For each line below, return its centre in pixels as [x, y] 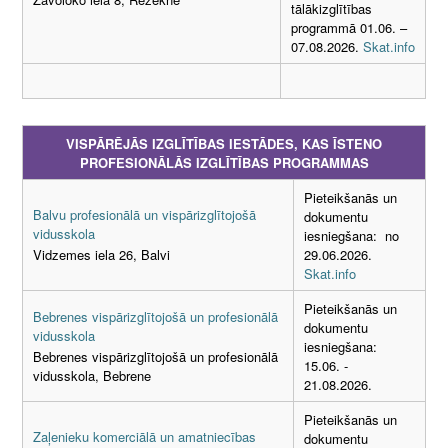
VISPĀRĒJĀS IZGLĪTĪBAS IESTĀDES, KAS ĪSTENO [224, 143]
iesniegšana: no [351, 235]
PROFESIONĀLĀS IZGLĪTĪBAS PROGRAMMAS [224, 162]
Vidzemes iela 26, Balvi [101, 255]
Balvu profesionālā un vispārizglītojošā [144, 214]
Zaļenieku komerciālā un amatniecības [144, 436]
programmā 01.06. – [349, 27]
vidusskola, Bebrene [92, 376]
